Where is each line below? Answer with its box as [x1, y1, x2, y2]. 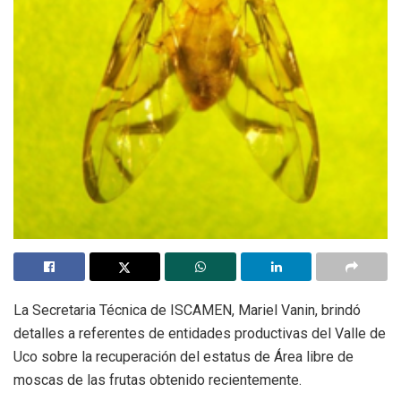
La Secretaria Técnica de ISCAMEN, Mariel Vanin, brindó [13, 301, 361, 319]
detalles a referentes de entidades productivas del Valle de [13, 324, 386, 342]
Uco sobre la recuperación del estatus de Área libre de [13, 347, 354, 365]
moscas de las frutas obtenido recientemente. [13, 371, 302, 388]
